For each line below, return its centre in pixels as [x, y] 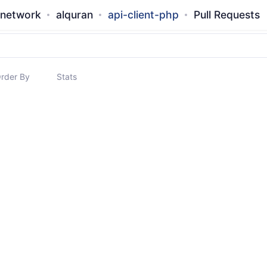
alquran [74, 15]
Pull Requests [226, 15]
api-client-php [143, 15]
